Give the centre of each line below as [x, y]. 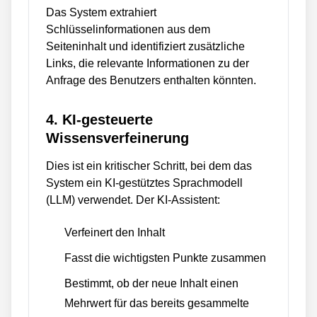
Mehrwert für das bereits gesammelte [157, 303]
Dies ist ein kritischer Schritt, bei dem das [149, 166]
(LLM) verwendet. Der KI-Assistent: [133, 200]
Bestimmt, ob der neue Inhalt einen [151, 283]
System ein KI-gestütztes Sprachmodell [144, 183]
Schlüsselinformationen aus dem [128, 29]
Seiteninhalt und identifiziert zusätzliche [145, 46]
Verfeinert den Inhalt [115, 232]
